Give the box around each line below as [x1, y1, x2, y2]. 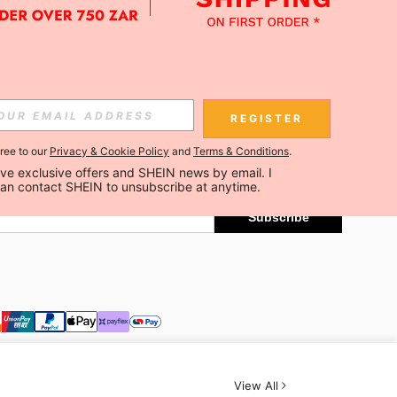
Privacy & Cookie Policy [50, 144, 169, 158]
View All [234, 378, 278, 393]
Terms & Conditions [193, 144, 289, 158]
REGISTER [230, 112, 303, 125]
